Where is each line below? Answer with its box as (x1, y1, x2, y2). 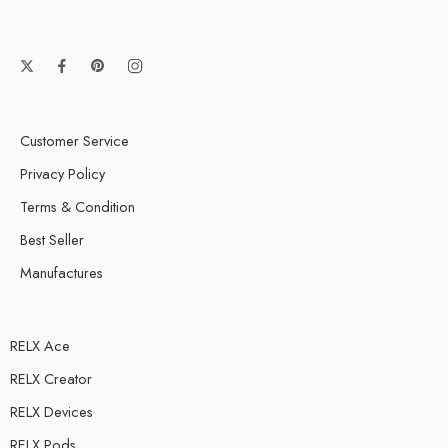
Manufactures (20, 262, 103, 284)
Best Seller (20, 229, 84, 251)
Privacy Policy (20, 163, 105, 185)
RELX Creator (10, 368, 92, 390)
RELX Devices (10, 401, 93, 423)
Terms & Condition (20, 196, 135, 218)
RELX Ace (10, 335, 70, 357)
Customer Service (20, 130, 129, 152)
